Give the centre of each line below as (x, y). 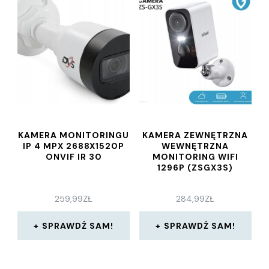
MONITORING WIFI (195, 156)
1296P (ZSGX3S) (195, 167)
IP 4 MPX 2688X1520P (74, 146)
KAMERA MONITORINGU (74, 135)
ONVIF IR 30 (74, 156)
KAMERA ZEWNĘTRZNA (195, 135)
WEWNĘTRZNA (195, 146)
